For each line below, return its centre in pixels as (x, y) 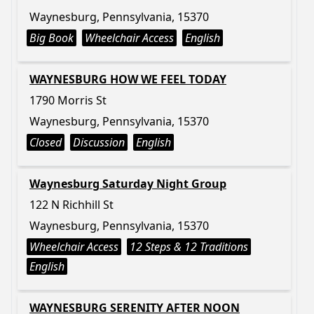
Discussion (99, 142)
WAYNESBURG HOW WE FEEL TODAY (128, 79)
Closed (46, 142)
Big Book (52, 38)
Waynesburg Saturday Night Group (128, 184)
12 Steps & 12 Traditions (189, 247)
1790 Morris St (68, 100)
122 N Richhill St (71, 205)
